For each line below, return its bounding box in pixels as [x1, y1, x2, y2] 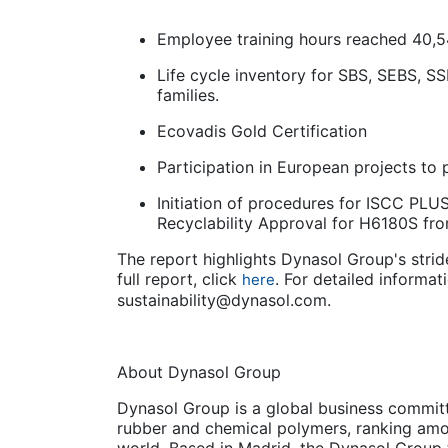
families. [157, 84, 224, 105]
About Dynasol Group [117, 361, 286, 382]
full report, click [117, 268, 242, 289]
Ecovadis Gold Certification [157, 120, 372, 141]
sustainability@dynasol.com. [117, 289, 336, 310]
